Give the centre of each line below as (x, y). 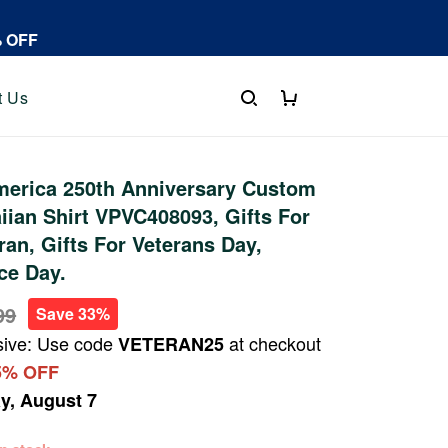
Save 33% (73, 313)
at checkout (273, 343)
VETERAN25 (171, 344)
